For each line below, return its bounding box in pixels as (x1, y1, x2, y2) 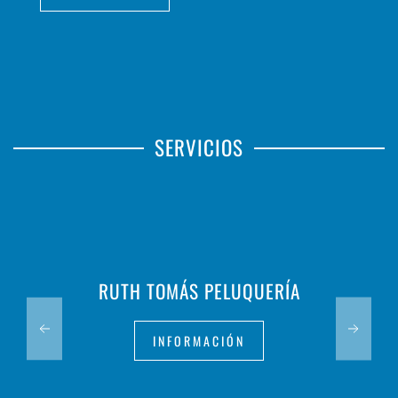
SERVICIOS (155, 132, 243, 163)
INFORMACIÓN (153, 331, 245, 351)
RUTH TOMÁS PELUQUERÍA (98, 277, 300, 306)
